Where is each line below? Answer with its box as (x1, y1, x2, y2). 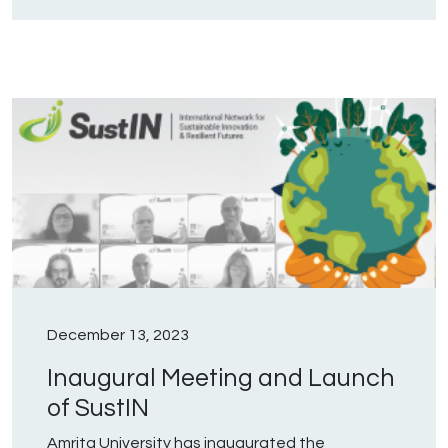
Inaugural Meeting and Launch (47, 365, 395, 392)
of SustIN (47, 395, 149, 422)
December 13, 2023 (47, 327, 189, 344)
